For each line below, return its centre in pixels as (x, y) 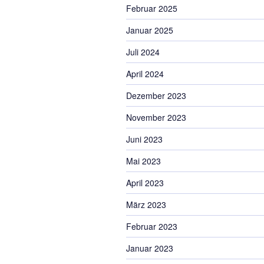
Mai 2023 (143, 161)
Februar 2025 (152, 8)
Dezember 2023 (156, 95)
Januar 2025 (150, 30)
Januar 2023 (150, 248)
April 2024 (145, 74)
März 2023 (146, 204)
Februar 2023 (152, 226)
